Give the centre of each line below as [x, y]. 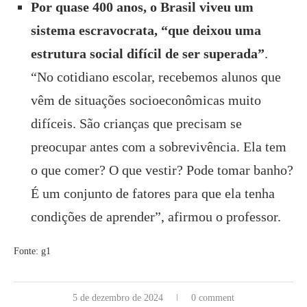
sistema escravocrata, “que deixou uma [146, 30]
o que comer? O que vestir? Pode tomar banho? [162, 170]
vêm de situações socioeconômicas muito [146, 100]
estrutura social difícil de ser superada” [148, 53]
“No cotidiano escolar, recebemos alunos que [156, 76]
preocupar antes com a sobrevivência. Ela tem [159, 146]
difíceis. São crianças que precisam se [136, 123]
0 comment [213, 297]
